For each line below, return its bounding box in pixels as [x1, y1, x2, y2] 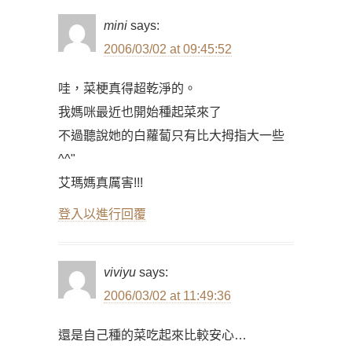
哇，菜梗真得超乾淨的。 [58, 82, 196, 95]
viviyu [104, 266, 136, 279]
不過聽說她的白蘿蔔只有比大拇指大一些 [58, 129, 284, 142]
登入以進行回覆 [58, 207, 146, 221]
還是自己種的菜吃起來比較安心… [58, 328, 247, 342]
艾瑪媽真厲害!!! [58, 176, 143, 189]
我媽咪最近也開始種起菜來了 [58, 105, 222, 119]
